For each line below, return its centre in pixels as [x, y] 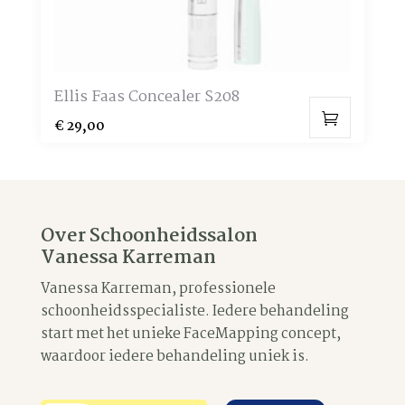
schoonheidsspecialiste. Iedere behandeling [194, 311]
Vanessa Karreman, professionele [158, 288]
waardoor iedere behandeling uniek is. [174, 356]
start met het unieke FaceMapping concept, [190, 334]
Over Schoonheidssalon [149, 235]
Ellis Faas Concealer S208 [146, 97]
